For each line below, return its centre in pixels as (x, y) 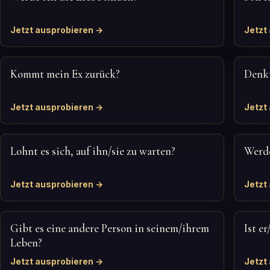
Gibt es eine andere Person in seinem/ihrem (110, 228)
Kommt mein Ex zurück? (65, 74)
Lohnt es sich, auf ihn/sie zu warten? (93, 151)
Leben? (26, 243)
